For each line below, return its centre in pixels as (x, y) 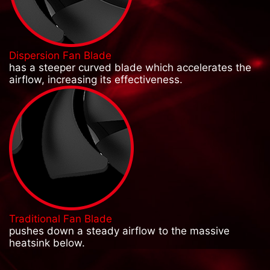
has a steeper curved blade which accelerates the (130, 68)
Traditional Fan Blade (61, 219)
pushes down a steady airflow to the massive (119, 231)
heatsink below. (47, 243)
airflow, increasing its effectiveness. (96, 80)
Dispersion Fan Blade (60, 56)
